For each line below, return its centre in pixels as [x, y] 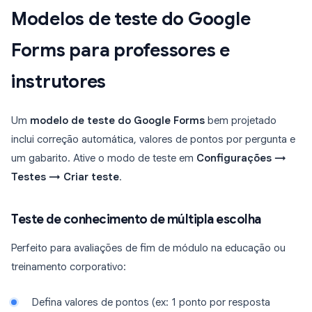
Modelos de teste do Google [131, 19]
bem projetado [241, 121]
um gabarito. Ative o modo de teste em [104, 158]
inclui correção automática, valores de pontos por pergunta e [153, 140]
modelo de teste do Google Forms [117, 121]
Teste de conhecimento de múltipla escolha [136, 220]
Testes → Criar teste [65, 177]
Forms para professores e [120, 50]
